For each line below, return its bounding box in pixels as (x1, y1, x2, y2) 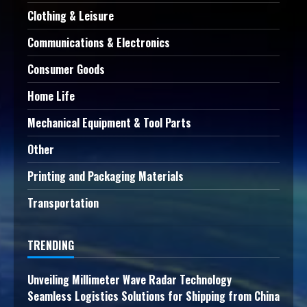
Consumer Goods (27, 61, 105, 78)
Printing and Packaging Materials (27, 168, 184, 185)
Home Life (27, 88, 75, 105)
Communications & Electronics (27, 34, 170, 51)
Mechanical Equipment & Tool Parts (27, 114, 191, 132)
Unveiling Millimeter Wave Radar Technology (27, 271, 232, 288)
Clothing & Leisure (27, 8, 114, 25)
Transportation (27, 195, 99, 212)
